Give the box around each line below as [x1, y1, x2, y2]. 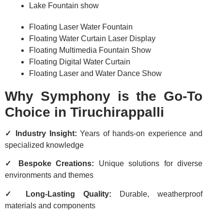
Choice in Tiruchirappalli [5, 105, 164, 120]
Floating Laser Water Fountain [29, 23, 133, 31]
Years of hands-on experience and [77, 129, 202, 138]
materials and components [5, 201, 95, 210]
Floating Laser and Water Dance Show [29, 69, 162, 78]
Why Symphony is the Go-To [5, 89, 202, 104]
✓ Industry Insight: [5, 129, 77, 138]
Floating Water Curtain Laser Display [29, 34, 155, 43]
